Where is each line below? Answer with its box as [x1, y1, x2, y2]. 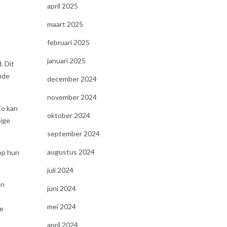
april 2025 [47, 2, 78, 10]
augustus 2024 [47, 147, 95, 156]
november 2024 [47, 93, 97, 101]
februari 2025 [47, 38, 90, 47]
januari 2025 [47, 56, 86, 65]
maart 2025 [47, 20, 83, 28]
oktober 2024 [47, 111, 90, 120]
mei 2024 [47, 202, 76, 211]
